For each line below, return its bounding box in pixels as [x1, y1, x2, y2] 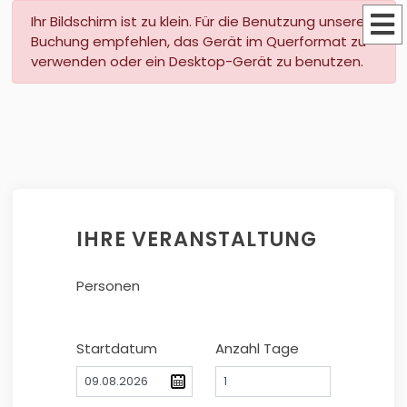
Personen [76, 276, 140, 295]
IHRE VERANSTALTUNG [76, 224, 317, 253]
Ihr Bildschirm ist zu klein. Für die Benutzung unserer [30, 12, 370, 31]
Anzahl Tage [214, 339, 299, 358]
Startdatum [76, 339, 157, 358]
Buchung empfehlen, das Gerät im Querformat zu [30, 32, 366, 51]
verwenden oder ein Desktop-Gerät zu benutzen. [30, 52, 363, 71]
